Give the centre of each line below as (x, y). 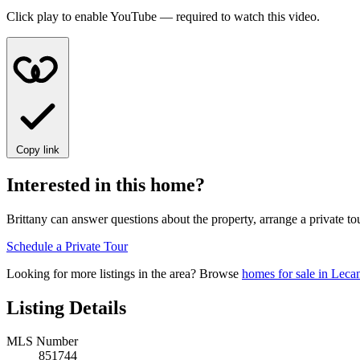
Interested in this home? (106, 184)
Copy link (38, 149)
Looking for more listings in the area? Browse (124, 273)
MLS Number (42, 342)
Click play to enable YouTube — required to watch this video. (163, 16)
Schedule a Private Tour (67, 246)
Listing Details (66, 307)
